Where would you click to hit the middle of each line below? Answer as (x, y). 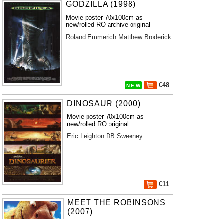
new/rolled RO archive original (108, 25)
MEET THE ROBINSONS (116, 203)
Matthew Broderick (145, 37)
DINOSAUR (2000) (104, 103)
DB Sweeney (125, 136)
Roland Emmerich (91, 37)
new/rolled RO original (98, 124)
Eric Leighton (86, 136)
